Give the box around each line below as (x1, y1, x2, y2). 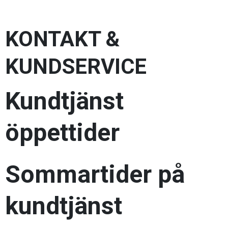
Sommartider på (5, 160, 185, 189)
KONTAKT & (5, 26, 120, 51)
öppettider (5, 118, 120, 147)
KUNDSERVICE (5, 54, 147, 79)
